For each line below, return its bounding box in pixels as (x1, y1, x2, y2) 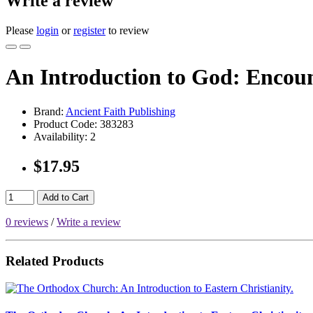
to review (105, 24, 150, 36)
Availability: (34, 130, 87, 143)
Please (6, 24, 36, 36)
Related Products (6, 254, 103, 269)
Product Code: (34, 117, 97, 130)
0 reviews (6, 215, 48, 228)
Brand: (34, 105, 64, 117)
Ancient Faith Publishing (66, 105, 175, 117)
